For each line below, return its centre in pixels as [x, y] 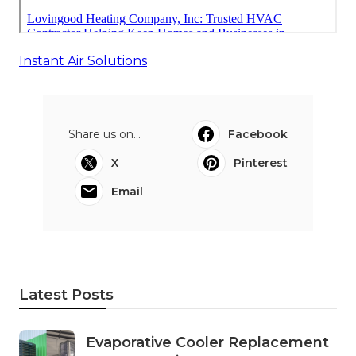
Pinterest [261, 163]
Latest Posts [66, 295]
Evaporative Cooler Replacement [207, 343]
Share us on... [104, 135]
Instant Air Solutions [83, 61]
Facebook [258, 135]
